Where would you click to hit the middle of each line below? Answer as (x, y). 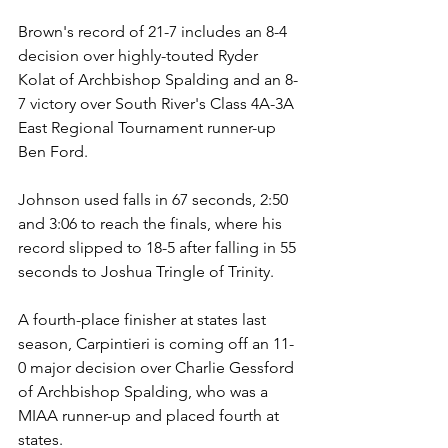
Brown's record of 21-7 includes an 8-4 (154, 31)
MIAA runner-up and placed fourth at (150, 415)
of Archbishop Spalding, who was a (145, 391)
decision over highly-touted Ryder (140, 55)
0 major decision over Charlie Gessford (158, 367)
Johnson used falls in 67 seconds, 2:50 (155, 199)
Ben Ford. (53, 151)
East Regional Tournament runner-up (149, 127)
